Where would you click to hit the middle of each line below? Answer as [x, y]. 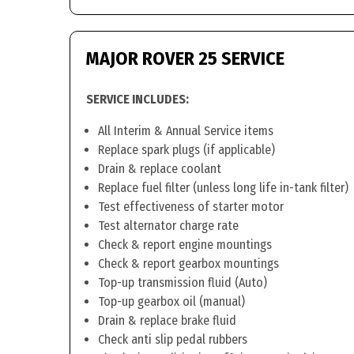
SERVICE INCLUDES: [137, 99]
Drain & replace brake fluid [167, 320]
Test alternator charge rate [168, 226]
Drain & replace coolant [160, 169]
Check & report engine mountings [185, 245]
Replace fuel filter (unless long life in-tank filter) [223, 188]
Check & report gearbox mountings [188, 264]
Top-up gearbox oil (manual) [171, 301]
